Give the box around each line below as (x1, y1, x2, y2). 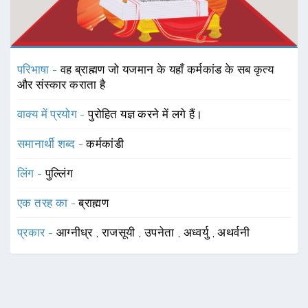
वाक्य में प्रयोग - (17, 107, 89, 121)
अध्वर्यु (183, 225, 212, 239)
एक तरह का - (17, 195, 79, 210)
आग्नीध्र (56, 225, 96, 239)
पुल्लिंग (45, 166, 74, 180)
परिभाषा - (17, 62, 60, 76)
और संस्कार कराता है (17, 77, 106, 91)
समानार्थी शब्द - (17, 136, 87, 151)
